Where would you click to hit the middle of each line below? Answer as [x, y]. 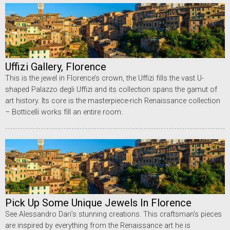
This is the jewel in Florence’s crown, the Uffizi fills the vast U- [104, 78]
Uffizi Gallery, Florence [56, 66]
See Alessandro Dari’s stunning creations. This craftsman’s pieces [113, 214]
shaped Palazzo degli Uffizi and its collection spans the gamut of [111, 89]
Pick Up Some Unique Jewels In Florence [98, 203]
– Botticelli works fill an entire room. [64, 112]
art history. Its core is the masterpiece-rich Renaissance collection [113, 101]
